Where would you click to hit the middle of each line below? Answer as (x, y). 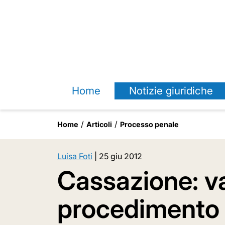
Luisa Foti (75, 156)
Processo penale (149, 124)
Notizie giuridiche (171, 91)
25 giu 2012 (121, 156)
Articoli (99, 124)
